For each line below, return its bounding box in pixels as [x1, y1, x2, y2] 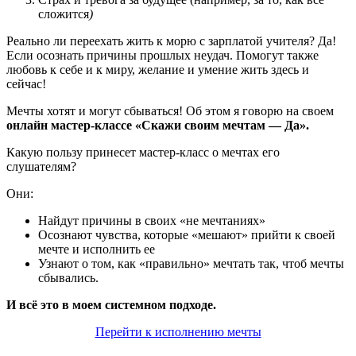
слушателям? [6, 160, 76, 174]
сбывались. [38, 271, 99, 285]
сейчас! [6, 77, 46, 91]
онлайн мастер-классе [6, 118, 132, 133]
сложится [38, 7, 89, 21]
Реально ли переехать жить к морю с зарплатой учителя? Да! [6, 34, 336, 48]
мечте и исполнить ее [38, 242, 155, 257]
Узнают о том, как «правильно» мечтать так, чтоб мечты [38, 257, 344, 271]
